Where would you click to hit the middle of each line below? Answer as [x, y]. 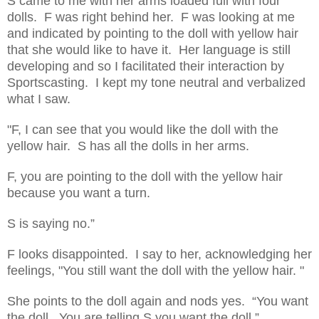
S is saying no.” [51, 223]
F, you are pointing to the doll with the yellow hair [145, 176]
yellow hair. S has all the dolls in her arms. [128, 146]
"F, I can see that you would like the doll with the [143, 129]
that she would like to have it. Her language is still [149, 49]
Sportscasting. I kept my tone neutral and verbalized [156, 82]
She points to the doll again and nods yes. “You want [158, 301]
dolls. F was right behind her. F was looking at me [151, 17]
